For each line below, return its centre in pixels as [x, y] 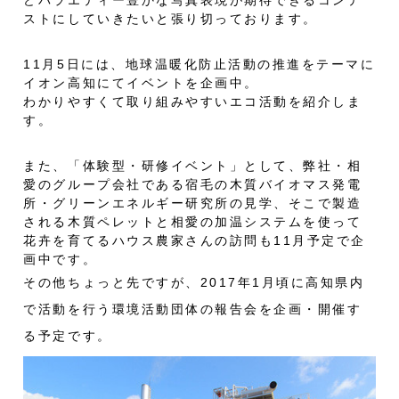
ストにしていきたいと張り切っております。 [171, 19]
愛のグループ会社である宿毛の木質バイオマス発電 [193, 185]
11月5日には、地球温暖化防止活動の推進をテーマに [199, 65]
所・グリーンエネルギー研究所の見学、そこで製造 [193, 204]
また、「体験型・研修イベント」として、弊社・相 [193, 166]
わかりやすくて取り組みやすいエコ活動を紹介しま [193, 102]
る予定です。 [68, 336]
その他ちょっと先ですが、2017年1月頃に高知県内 [194, 283]
